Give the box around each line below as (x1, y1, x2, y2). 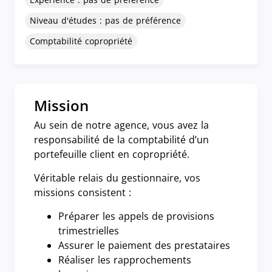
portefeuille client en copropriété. (34, 148, 192, 161)
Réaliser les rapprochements (58, 253, 191, 267)
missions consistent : (34, 186, 131, 200)
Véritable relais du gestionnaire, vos (34, 171, 200, 185)
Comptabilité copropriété (30, 35, 132, 47)
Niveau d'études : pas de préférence (30, 15, 181, 26)
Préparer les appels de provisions (58, 209, 214, 223)
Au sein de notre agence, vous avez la (34, 118, 209, 132)
